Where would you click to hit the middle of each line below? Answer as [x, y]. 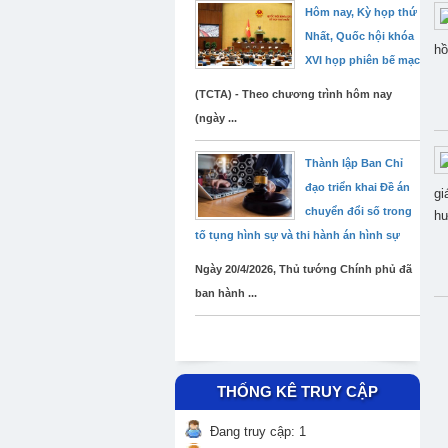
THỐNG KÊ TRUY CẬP [297, 391]
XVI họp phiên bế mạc [362, 60]
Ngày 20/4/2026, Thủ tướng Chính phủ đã [303, 269]
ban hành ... [226, 293]
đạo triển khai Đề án [357, 187]
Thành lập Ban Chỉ [354, 163]
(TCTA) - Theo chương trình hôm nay [293, 94]
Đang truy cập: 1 [258, 431]
